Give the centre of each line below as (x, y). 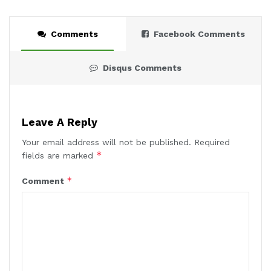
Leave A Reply (60, 122)
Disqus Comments (142, 67)
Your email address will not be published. (106, 142)
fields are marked (59, 155)
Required (212, 142)
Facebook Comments (199, 34)
